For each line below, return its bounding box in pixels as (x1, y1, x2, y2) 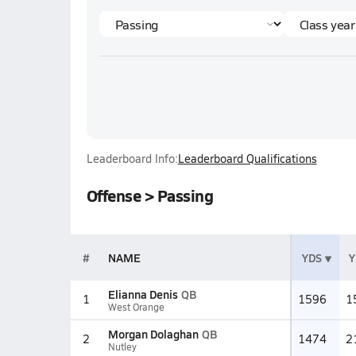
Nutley (107, 340, 137, 353)
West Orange (107, 300, 164, 313)
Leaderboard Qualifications (177, 151, 317, 166)
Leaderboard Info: (86, 151, 178, 166)
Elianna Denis (107, 286, 178, 302)
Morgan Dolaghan (107, 326, 199, 342)
